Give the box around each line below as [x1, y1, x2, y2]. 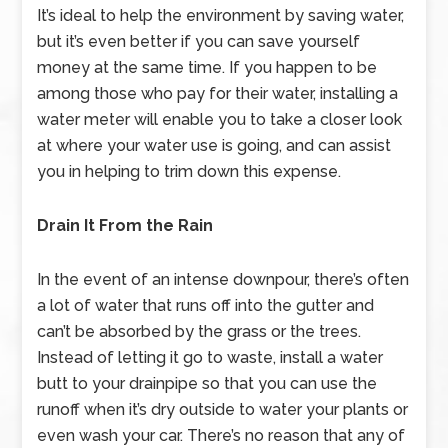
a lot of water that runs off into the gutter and [37, 296, 375, 315]
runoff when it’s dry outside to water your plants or [37, 400, 409, 419]
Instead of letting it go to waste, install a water [37, 348, 384, 367]
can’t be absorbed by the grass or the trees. [37, 322, 362, 341]
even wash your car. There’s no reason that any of [37, 426, 406, 445]
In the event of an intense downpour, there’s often [37, 270, 410, 289]
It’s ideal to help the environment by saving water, [37, 6, 405, 25]
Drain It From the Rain [37, 216, 214, 235]
